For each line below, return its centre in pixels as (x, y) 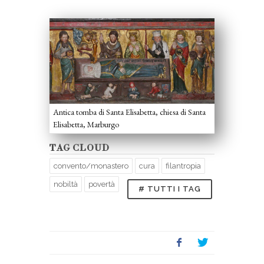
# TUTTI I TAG (170, 189)
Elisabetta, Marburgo (86, 124)
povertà (102, 184)
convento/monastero (91, 166)
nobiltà (66, 184)
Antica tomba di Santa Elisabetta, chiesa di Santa (129, 112)
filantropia (183, 166)
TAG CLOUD (80, 148)
